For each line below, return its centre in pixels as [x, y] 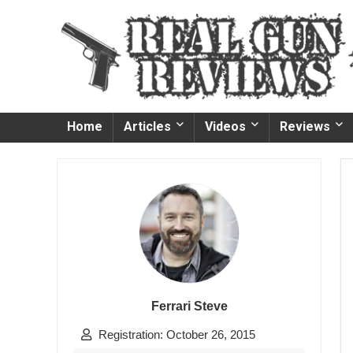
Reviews [305, 126]
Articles [147, 126]
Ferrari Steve [189, 306]
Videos [225, 126]
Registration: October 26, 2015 [175, 334]
